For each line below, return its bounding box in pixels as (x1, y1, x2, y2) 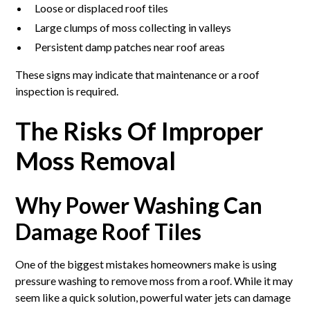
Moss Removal (15, 145, 176, 176)
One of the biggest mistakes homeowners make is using (15, 257, 277, 271)
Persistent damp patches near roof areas (35, 39, 226, 53)
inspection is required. (15, 84, 119, 98)
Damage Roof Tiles (15, 217, 202, 245)
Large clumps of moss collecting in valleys (35, 20, 232, 34)
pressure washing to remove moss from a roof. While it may (15, 273, 293, 287)
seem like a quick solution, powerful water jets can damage (15, 290, 291, 304)
